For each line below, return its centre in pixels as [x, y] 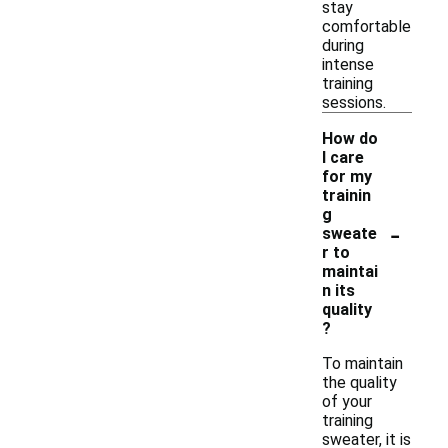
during [343, 45]
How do [350, 138]
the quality [359, 382]
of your [347, 401]
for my [347, 176]
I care [343, 157]
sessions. [354, 102]
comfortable [366, 26]
